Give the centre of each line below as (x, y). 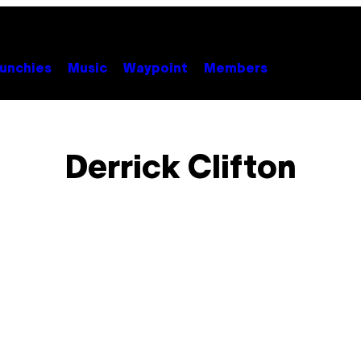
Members (236, 69)
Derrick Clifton (180, 170)
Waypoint (156, 69)
